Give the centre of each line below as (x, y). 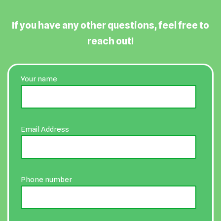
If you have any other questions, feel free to (110, 25)
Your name (39, 79)
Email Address (45, 129)
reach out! (110, 41)
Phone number (46, 180)
